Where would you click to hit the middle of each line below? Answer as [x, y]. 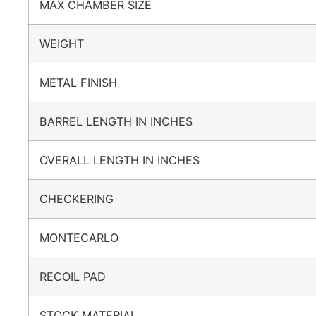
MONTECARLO [86, 237]
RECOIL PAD [80, 276]
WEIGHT [69, 43]
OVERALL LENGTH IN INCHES [127, 160]
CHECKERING [84, 199]
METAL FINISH [85, 82]
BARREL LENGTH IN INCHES [123, 121]
